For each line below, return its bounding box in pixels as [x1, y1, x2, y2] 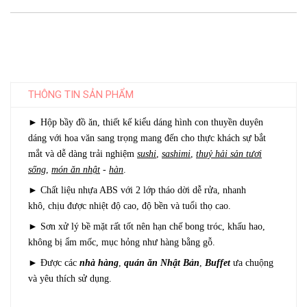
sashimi [162, 149, 191, 159]
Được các [38, 258, 77, 268]
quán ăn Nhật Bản [124, 258, 199, 268]
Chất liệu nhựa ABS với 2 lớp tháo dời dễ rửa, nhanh [38, 185, 246, 195]
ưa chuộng [230, 258, 273, 268]
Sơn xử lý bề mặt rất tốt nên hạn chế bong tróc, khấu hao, [38, 221, 265, 232]
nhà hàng [77, 258, 119, 268]
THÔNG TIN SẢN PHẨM [28, 88, 134, 101]
